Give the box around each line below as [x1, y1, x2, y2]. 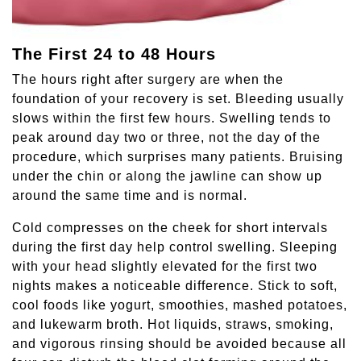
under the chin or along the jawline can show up [12, 169, 322, 184]
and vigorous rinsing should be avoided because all [12, 337, 346, 351]
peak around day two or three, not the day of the [12, 131, 321, 145]
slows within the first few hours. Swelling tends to [12, 111, 331, 126]
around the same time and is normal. [12, 189, 247, 203]
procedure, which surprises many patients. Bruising [12, 150, 343, 164]
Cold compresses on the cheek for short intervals [12, 221, 328, 235]
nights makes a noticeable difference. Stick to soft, [12, 279, 338, 293]
